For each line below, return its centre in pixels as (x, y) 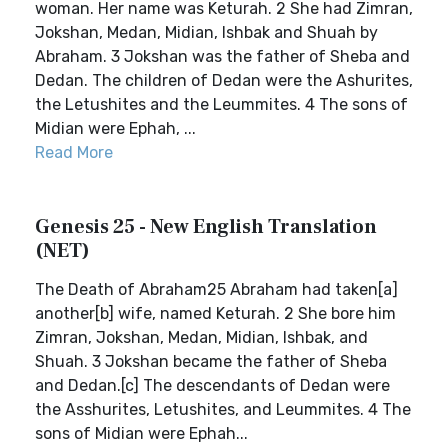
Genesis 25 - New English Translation (206, 227)
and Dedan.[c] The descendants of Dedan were (212, 385)
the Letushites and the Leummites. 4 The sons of (221, 104)
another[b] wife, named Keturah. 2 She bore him (215, 313)
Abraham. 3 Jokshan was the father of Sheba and (222, 56)
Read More (74, 152)
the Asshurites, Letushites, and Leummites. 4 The (223, 409)
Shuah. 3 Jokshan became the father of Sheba (211, 361)
